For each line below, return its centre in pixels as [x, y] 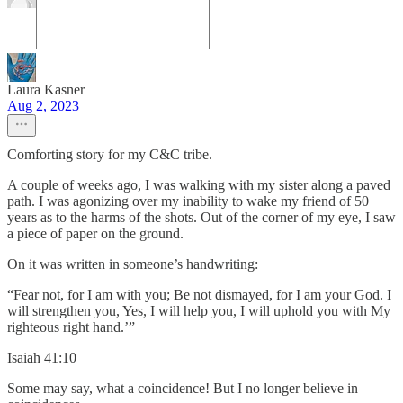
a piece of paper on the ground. [95, 233]
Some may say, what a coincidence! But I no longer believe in [183, 388]
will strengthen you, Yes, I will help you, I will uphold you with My [199, 310]
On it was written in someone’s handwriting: [133, 264]
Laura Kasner [46, 89]
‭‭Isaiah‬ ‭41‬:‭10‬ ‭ [44, 357]
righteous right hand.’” [71, 327]
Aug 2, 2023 [43, 105]
